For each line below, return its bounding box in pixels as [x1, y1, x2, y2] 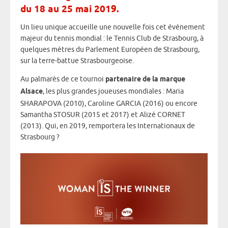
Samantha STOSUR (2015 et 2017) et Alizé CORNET [20, 110, 185, 119]
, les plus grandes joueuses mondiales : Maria [43, 87, 184, 95]
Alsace [20, 87, 43, 97]
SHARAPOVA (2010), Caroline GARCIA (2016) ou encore [20, 99, 197, 107]
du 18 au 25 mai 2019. [20, 3, 119, 17]
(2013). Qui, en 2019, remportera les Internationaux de [20, 121, 195, 130]
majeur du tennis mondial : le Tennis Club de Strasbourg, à [20, 34, 204, 42]
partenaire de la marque [105, 74, 185, 84]
